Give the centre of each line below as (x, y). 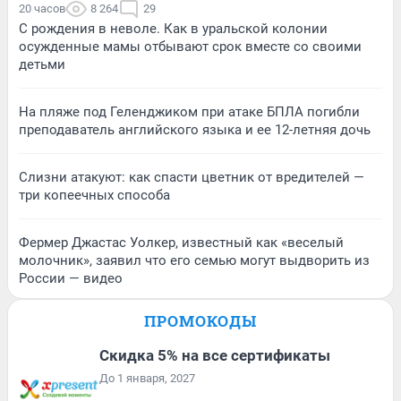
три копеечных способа (94, 195)
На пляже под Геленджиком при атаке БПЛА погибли (189, 111)
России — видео (71, 278)
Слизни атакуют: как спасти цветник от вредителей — (192, 177)
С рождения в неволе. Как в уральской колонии (173, 28)
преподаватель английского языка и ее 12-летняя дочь (195, 129)
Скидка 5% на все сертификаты (215, 355)
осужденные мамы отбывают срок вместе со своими (190, 46)
